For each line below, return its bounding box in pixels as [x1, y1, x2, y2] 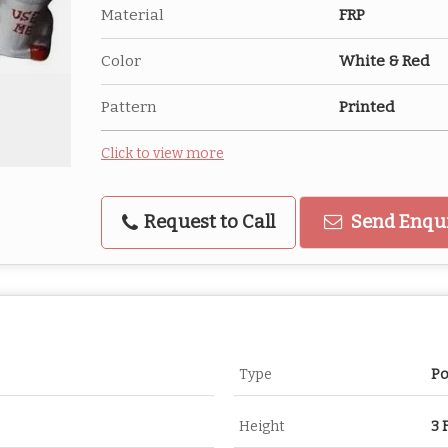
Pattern [101, 98, 157, 116]
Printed [339, 98, 395, 116]
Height [239, 418, 285, 435]
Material [101, 6, 164, 24]
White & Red [339, 52, 430, 70]
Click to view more [101, 145, 224, 162]
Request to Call [140, 211, 275, 233]
